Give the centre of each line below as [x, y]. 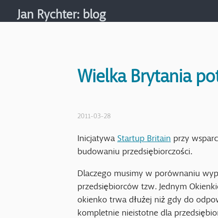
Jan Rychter [47, 11]
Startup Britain [144, 136]
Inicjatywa [97, 136]
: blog [91, 11]
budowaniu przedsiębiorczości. [135, 149]
